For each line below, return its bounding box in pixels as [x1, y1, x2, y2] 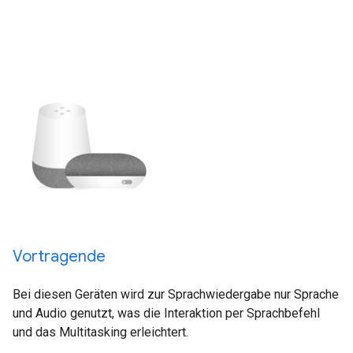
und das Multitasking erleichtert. [13, 325, 188, 340]
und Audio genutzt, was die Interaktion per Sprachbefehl [13, 306, 320, 321]
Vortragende [13, 247, 106, 267]
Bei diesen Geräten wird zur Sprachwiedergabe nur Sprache [13, 287, 339, 303]
